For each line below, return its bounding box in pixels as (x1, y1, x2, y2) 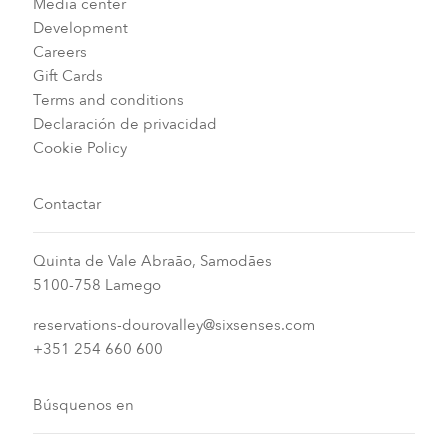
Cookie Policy (32, 137, 127, 158)
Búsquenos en (32, 394, 134, 415)
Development (32, 17, 128, 38)
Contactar (32, 193, 101, 214)
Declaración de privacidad (32, 113, 217, 134)
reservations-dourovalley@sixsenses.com (32, 314, 315, 335)
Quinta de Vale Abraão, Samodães (32, 250, 272, 271)
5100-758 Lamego (32, 274, 161, 295)
